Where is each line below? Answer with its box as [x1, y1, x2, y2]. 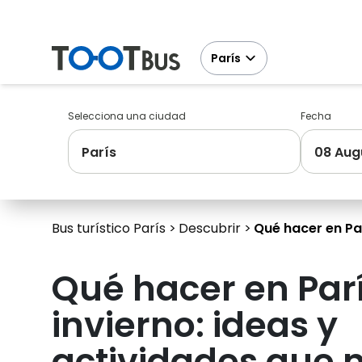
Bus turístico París [52, 219, 166, 238]
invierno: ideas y [52, 301, 338, 349]
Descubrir [179, 219, 241, 238]
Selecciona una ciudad [68, 109, 186, 123]
